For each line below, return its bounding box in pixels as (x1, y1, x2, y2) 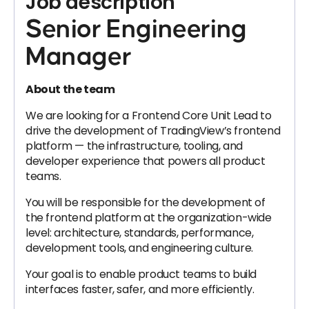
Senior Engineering (26, 17, 247, 43)
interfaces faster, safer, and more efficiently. (26, 281, 255, 297)
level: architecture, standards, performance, (26, 225, 254, 241)
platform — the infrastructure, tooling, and (26, 138, 243, 154)
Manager (26, 44, 132, 70)
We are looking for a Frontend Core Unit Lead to (26, 108, 272, 123)
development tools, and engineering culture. (26, 240, 253, 256)
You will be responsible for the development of (26, 195, 266, 210)
